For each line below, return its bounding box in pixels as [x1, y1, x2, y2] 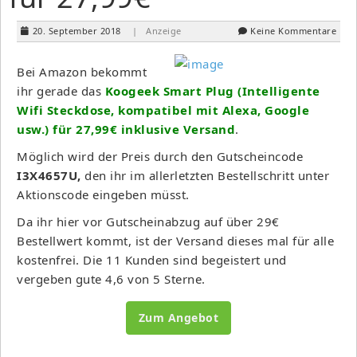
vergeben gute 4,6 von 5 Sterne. [17, 270, 206, 287]
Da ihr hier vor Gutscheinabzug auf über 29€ [17, 213, 280, 229]
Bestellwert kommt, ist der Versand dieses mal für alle [17, 232, 334, 249]
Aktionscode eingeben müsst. [17, 186, 190, 202]
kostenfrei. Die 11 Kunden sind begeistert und [17, 251, 287, 268]
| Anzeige [132, 24, 182, 37]
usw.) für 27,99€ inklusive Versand [17, 120, 235, 137]
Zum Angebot [138, 309, 219, 325]
